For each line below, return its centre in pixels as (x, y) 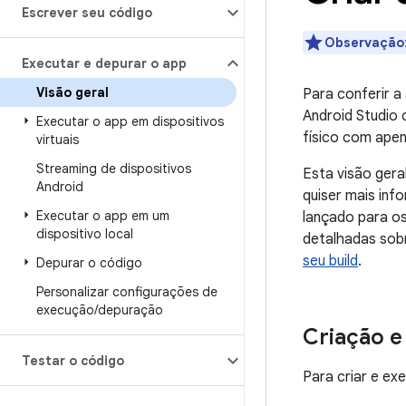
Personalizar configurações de (127, 292)
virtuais (58, 140)
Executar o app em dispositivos (130, 121)
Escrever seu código (87, 13)
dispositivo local (85, 234)
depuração (130, 310)
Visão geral (72, 92)
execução (65, 310)
